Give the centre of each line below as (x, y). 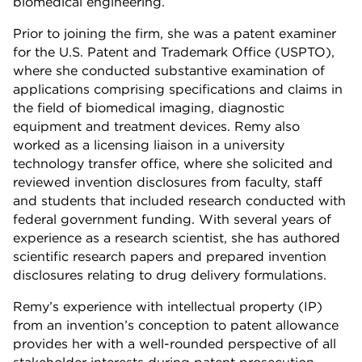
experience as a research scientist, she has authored (177, 237)
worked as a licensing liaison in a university (149, 144)
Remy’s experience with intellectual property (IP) (168, 306)
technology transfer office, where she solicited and (173, 163)
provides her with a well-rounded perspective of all (175, 343)
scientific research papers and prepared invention (170, 256)
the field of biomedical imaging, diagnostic (149, 107)
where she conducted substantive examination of (169, 70)
